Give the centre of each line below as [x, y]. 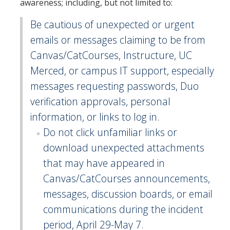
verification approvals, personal [100, 102]
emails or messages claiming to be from [118, 40]
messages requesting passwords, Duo [114, 86]
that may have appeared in [104, 163]
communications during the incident [123, 209]
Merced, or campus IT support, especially [122, 71]
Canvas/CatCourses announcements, [127, 179]
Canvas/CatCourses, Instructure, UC [111, 55]
